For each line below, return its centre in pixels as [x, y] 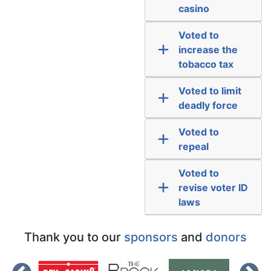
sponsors [151, 237]
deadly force [208, 105]
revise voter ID [213, 187]
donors [226, 237]
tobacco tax [206, 64]
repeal [193, 146]
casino [194, 8]
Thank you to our [74, 237]
